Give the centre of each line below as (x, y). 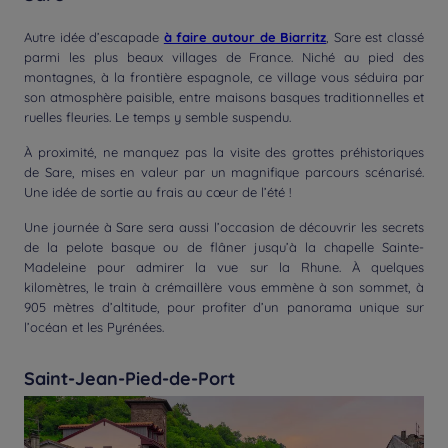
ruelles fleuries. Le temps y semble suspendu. (157, 117)
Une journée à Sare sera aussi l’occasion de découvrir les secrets (224, 227)
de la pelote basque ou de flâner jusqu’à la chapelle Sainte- (224, 247)
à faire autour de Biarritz (245, 37)
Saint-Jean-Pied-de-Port (129, 378)
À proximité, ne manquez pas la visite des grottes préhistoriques (224, 152)
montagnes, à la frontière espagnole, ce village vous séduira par (224, 77)
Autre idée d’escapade (94, 37)
